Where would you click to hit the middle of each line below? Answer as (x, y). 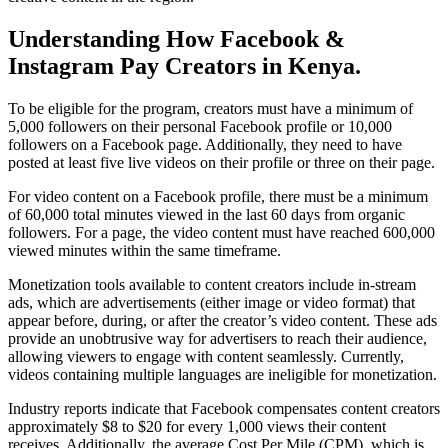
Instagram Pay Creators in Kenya (181, 65)
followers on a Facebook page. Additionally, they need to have (205, 144)
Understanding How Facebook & (176, 38)
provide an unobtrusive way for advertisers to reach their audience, (217, 338)
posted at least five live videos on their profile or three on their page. (221, 162)
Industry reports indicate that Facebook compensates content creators (224, 408)
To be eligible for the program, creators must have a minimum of (210, 108)
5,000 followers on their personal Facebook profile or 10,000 (200, 126)
